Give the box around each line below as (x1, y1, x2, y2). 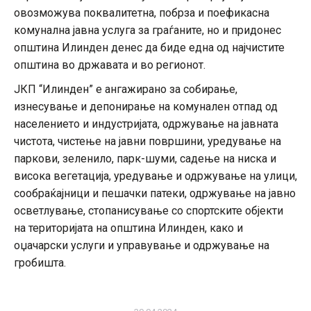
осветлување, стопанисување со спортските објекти (14, 204, 283, 218)
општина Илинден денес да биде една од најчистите (14, 41, 285, 55)
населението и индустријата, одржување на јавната (14, 117, 278, 131)
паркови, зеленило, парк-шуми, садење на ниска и (14, 152, 276, 166)
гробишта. (14, 256, 66, 270)
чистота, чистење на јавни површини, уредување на (14, 135, 281, 149)
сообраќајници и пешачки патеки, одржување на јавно (14, 187, 296, 201)
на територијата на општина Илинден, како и (14, 221, 243, 235)
